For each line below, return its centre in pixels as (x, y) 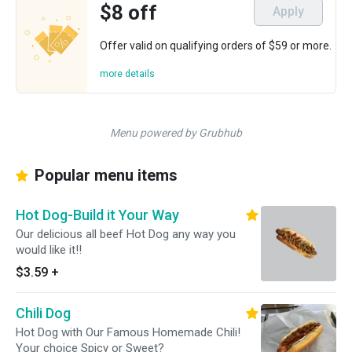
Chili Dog (43, 313)
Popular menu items (104, 175)
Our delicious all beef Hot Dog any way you (126, 234)
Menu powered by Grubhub (176, 133)
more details (127, 74)
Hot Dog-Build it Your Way (97, 215)
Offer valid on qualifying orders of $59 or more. (216, 46)
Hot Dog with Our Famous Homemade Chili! (128, 332)
